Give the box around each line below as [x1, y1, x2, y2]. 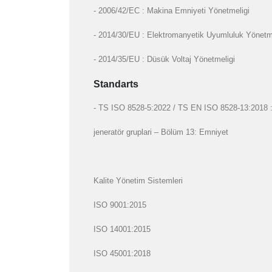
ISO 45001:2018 [93, 249, 151, 258]
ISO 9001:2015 [93, 201, 147, 210]
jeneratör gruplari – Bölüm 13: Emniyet [93, 128, 229, 137]
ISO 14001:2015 [93, 225, 151, 234]
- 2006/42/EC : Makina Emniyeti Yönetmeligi [93, 7, 250, 16]
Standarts [93, 78, 139, 90]
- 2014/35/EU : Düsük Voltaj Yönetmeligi [93, 55, 236, 64]
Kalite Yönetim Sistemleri [93, 177, 183, 186]
